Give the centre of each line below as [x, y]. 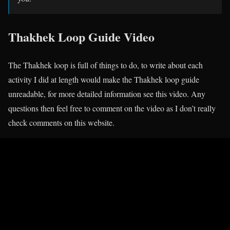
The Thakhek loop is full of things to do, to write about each [106, 65]
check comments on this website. [61, 122]
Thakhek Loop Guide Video [81, 37]
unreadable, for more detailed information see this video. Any [107, 93]
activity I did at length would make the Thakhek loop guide [104, 79]
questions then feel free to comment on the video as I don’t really [112, 108]
